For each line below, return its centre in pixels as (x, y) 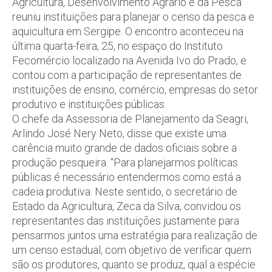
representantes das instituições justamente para (126, 220)
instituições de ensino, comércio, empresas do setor (135, 89)
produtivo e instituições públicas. (89, 104)
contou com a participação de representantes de (127, 75)
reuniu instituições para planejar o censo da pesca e (133, 16)
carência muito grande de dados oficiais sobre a (124, 148)
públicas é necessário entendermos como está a (127, 177)
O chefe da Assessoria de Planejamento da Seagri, (130, 118)
